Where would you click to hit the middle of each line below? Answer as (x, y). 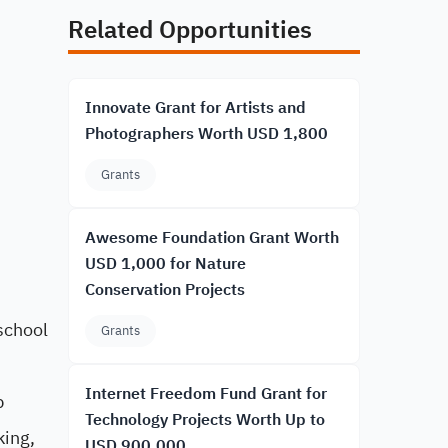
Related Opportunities (190, 30)
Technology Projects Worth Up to (205, 420)
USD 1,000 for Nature (165, 264)
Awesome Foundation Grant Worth (212, 238)
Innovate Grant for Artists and (195, 108)
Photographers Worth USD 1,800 (206, 134)
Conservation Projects (165, 290)
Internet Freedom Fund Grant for (206, 394)
